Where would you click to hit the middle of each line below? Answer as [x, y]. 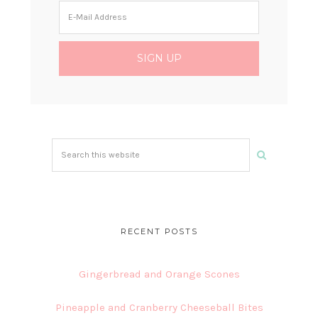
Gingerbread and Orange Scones [159, 274]
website [70, 186]
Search [68, 147]
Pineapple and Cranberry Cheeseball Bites [159, 308]
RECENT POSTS [159, 232]
